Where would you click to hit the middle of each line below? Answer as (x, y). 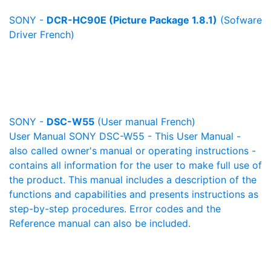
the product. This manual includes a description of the (133, 180)
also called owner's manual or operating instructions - (132, 151)
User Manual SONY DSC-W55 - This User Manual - (125, 136)
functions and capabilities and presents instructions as (134, 194)
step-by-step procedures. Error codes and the (115, 209)
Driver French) (42, 34)
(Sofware (240, 20)
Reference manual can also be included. (100, 223)
